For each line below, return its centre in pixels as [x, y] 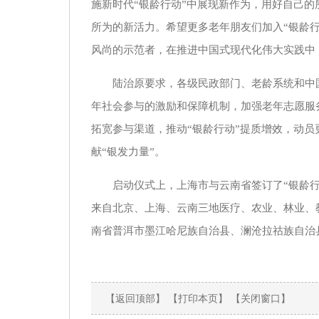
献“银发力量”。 [128, 152]
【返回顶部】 [135, 298]
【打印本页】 [198, 298]
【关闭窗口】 [261, 298]
